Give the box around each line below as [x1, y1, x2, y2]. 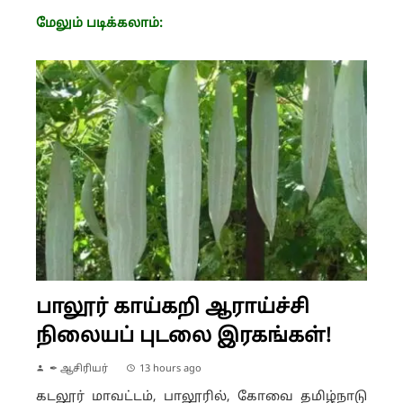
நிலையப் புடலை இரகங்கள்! [36, 325, 331, 350]
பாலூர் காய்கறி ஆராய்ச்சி [36, 296, 309, 321]
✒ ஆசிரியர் [49, 363, 108, 376]
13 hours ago [139, 363, 201, 376]
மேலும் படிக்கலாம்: [36, 15, 163, 31]
